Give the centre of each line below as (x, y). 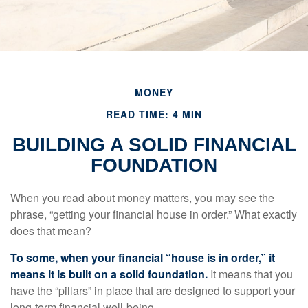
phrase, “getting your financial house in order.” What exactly (154, 214)
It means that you (250, 274)
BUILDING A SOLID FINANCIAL (154, 145)
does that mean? (51, 231)
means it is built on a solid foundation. (109, 274)
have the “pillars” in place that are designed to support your (153, 290)
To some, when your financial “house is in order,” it (143, 257)
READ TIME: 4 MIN (154, 114)
